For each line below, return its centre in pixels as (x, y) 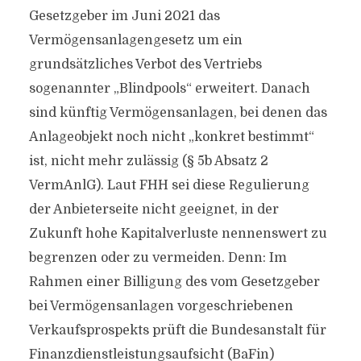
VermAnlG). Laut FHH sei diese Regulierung (169, 185)
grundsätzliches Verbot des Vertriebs (145, 64)
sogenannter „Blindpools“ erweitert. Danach (169, 89)
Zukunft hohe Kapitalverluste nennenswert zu (178, 234)
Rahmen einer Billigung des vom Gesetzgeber (174, 282)
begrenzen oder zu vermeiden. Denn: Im (158, 258)
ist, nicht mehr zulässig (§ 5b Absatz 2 (148, 161)
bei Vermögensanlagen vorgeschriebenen (161, 306)
